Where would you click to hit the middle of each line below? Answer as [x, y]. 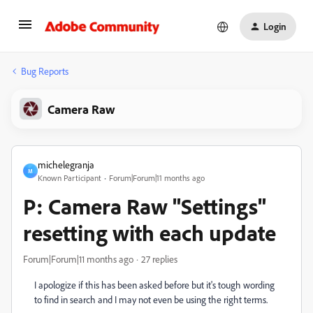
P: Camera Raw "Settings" [145, 206]
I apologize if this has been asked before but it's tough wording [154, 285]
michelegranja [66, 165]
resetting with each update [150, 233]
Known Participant [70, 178]
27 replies [159, 259]
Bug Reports [45, 71]
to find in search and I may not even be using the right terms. [152, 299]
